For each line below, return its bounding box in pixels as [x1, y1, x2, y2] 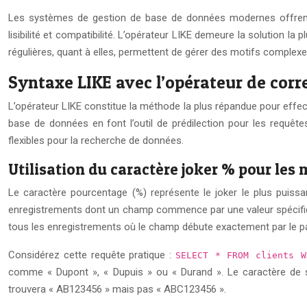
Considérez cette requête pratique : [8, 248, 175, 261]
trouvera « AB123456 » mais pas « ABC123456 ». [8, 282, 226, 295]
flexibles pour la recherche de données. [8, 134, 184, 147]
